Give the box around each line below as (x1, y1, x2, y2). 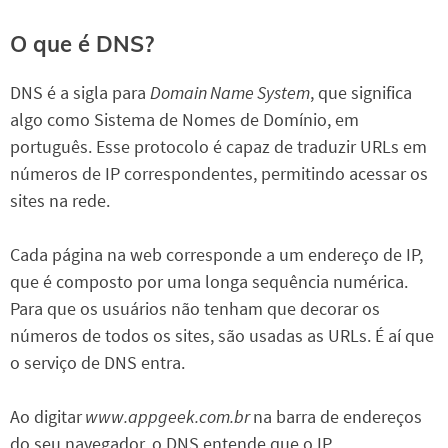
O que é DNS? (10, 29, 154, 58)
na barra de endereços (253, 404, 422, 428)
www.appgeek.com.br (82, 404, 253, 428)
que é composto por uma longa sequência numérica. (10, 269, 408, 293)
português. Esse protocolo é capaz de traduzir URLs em (10, 134, 427, 158)
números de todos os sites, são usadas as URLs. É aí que (10, 323, 434, 347)
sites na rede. (10, 188, 110, 212)
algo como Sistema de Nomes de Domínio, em (10, 107, 359, 131)
